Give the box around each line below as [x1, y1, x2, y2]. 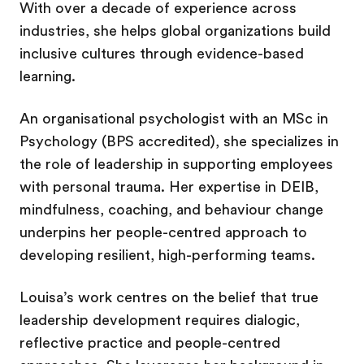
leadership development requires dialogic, [19, 312, 300, 328]
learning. [19, 68, 76, 84]
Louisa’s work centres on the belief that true [19, 289, 318, 305]
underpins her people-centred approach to [19, 224, 307, 240]
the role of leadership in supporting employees [19, 156, 333, 172]
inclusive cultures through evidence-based [19, 45, 304, 62]
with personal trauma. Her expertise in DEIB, [19, 179, 318, 195]
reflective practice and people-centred [19, 335, 280, 351]
